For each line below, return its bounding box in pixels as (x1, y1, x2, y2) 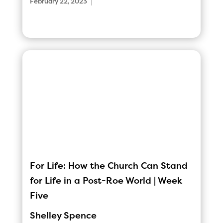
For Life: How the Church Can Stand (29, 160, 188, 171)
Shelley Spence (29, 210, 97, 221)
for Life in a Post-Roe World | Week (29, 175, 182, 186)
